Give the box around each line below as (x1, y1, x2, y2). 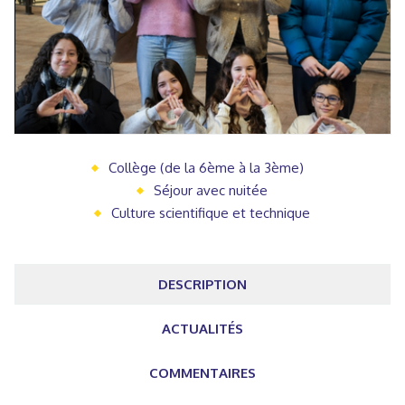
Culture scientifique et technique (111, 203, 310, 221)
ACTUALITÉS (162, 319, 243, 337)
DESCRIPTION (158, 275, 247, 293)
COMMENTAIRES (149, 363, 256, 381)
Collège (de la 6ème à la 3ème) (108, 158, 304, 176)
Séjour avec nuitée (154, 181, 268, 199)
